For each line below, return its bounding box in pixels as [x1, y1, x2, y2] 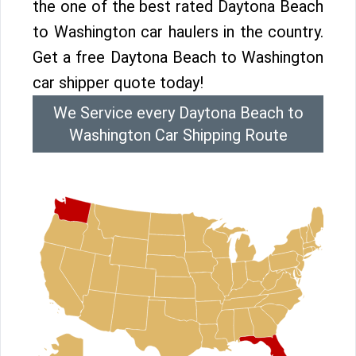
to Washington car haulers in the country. [33, 22, 323, 41]
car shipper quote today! [33, 73, 203, 92]
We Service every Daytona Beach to [52, 103, 304, 122]
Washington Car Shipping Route [68, 126, 288, 145]
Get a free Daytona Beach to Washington [33, 48, 323, 67]
